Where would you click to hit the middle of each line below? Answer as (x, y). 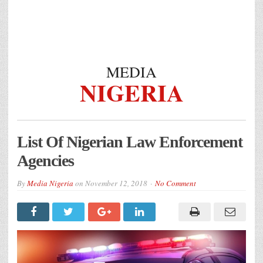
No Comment (176, 183)
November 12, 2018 (116, 183)
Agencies (45, 160)
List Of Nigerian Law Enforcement (130, 141)
